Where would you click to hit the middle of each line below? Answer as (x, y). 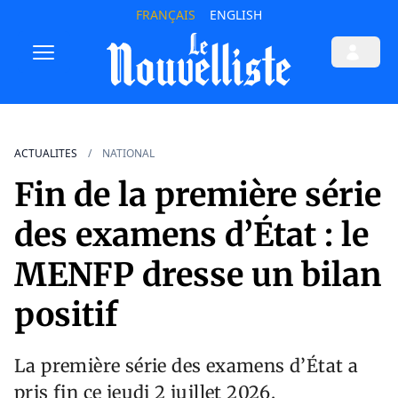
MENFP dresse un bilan (198, 275)
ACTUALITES (46, 154)
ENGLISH (235, 15)
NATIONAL (128, 154)
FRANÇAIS (165, 15)
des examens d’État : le (191, 235)
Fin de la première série (198, 195)
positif (66, 315)
